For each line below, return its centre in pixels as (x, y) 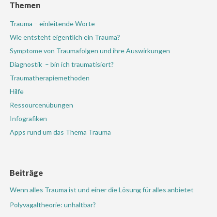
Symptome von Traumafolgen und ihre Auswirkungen (90, 51)
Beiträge (26, 173)
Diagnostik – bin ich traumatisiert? (62, 64)
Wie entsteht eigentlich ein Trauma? (65, 37)
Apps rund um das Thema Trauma (60, 132)
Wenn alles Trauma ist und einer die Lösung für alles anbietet (102, 190)
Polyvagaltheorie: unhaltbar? (53, 205)
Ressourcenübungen (42, 105)
